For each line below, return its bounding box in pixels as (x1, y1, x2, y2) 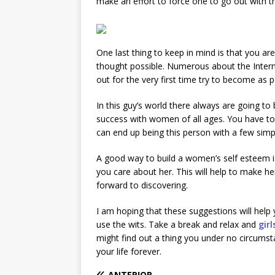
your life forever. (96, 246, 161, 257)
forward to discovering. (96, 179, 188, 191)
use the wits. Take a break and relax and (96, 219, 258, 230)
